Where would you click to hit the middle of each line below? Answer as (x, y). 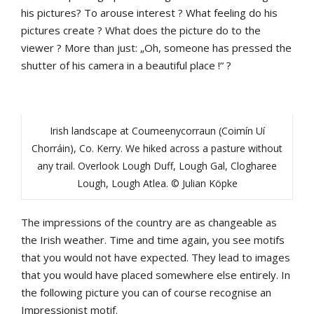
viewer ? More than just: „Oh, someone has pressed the (156, 48)
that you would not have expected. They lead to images (156, 258)
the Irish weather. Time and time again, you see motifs (153, 240)
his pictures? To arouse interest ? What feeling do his (149, 13)
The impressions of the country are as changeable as (149, 223)
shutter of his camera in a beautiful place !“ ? (126, 66)
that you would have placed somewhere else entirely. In (156, 275)
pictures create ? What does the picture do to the (141, 30)
